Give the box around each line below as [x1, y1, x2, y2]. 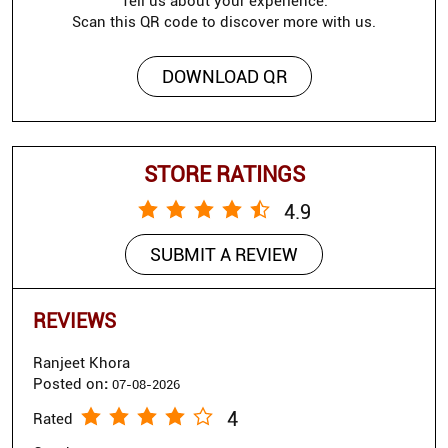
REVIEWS [33, 309, 116, 334]
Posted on [33, 375, 104, 394]
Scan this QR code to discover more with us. [72, 13, 376, 32]
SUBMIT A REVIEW [150, 244, 298, 266]
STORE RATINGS [143, 162, 305, 188]
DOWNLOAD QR [161, 66, 287, 88]
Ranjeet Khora [33, 354, 130, 373]
